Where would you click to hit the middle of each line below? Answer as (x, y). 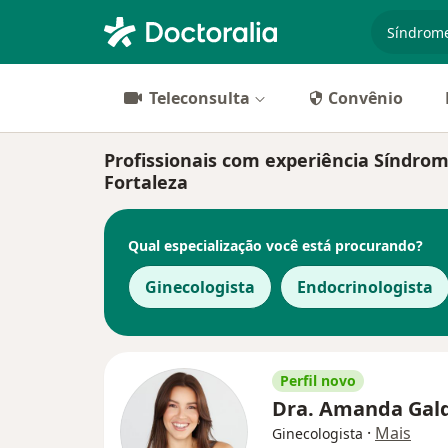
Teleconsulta (199, 98)
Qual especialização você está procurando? (275, 245)
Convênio (365, 98)
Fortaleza (146, 182)
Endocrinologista (365, 287)
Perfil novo (318, 381)
